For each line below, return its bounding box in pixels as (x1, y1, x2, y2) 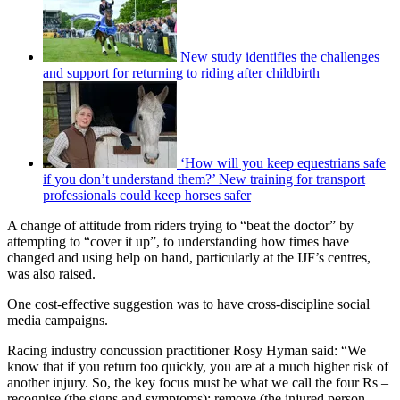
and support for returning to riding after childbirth (43, 64, 320, 80)
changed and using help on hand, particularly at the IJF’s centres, (7, 249, 371, 265)
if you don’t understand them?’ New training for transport (43, 171, 365, 187)
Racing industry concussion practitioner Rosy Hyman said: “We (7, 342, 366, 358)
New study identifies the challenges (180, 48, 379, 64)
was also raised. (7, 265, 96, 281)
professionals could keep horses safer (43, 187, 251, 203)
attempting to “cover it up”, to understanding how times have (7, 233, 349, 249)
